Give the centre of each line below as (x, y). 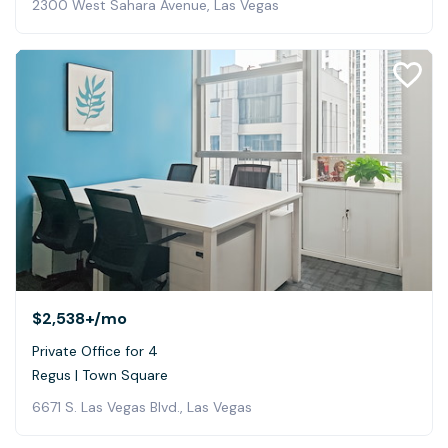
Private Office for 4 (95, 351)
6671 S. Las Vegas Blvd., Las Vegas (142, 407)
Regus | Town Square (100, 375)
